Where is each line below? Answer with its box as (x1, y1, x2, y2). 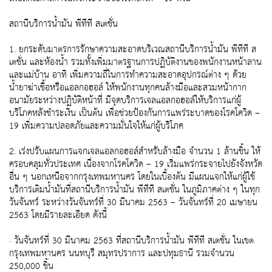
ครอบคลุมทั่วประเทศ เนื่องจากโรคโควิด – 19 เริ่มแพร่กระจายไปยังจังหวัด (9, 156, 262, 173)
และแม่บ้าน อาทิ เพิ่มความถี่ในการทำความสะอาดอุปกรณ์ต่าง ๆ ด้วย (9, 67, 246, 84)
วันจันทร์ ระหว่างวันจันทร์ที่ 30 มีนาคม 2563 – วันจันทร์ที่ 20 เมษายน (9, 194, 257, 211)
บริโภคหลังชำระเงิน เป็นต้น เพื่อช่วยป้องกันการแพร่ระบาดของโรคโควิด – (9, 105, 260, 122)
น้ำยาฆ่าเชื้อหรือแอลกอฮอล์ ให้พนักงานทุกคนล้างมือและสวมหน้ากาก (9, 80, 246, 97)
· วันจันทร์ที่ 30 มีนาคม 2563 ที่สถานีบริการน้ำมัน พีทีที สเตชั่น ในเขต (9, 233, 254, 250)
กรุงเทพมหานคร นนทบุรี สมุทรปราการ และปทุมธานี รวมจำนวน (9, 245, 234, 262)
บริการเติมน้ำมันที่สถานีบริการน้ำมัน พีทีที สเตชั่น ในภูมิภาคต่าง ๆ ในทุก (9, 182, 260, 199)
